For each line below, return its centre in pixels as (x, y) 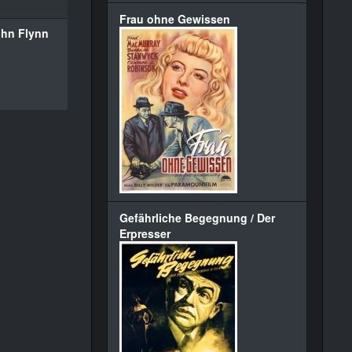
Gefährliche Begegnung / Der (197, 218)
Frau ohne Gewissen (175, 19)
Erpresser (145, 233)
